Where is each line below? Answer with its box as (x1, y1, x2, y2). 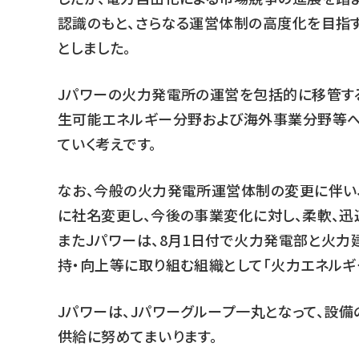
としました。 (58, 37, 131, 58)
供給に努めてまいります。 (58, 325, 218, 346)
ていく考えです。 (58, 133, 157, 154)
